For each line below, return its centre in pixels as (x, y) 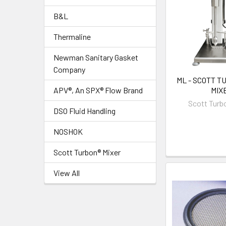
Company (69, 69)
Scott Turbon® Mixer (87, 152)
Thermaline (72, 37)
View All (67, 173)
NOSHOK (68, 131)
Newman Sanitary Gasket (96, 57)
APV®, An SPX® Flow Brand (98, 90)
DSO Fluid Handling (84, 111)
